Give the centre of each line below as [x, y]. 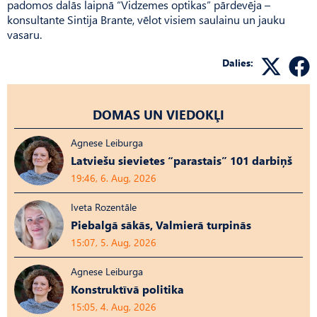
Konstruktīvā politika [127, 289]
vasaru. [24, 34]
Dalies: [238, 62]
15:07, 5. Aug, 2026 [114, 242]
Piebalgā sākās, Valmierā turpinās [161, 224]
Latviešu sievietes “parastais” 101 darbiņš [181, 160]
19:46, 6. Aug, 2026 [114, 178]
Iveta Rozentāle [104, 207]
